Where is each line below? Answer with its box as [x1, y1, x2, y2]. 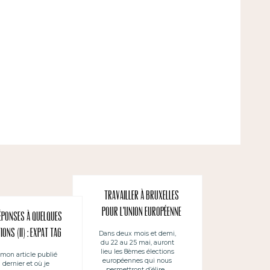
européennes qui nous [102, 256, 172, 265]
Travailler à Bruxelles [104, 190, 179, 202]
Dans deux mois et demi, [98, 229, 176, 237]
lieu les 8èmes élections [100, 247, 174, 256]
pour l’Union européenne [101, 206, 181, 219]
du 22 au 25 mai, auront [100, 238, 174, 246]
